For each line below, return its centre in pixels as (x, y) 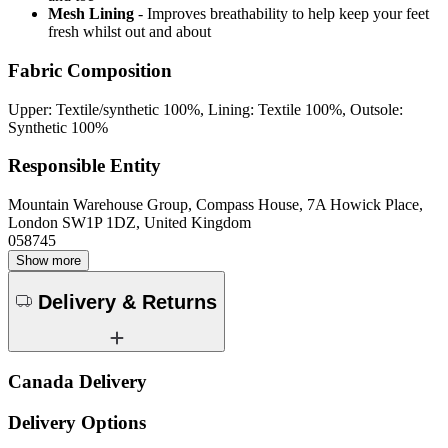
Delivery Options (77, 422)
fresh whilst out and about (129, 32)
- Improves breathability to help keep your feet (283, 14)
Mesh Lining (91, 14)
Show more (48, 261)
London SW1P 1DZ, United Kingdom (129, 223)
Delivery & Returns (127, 301)
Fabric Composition (90, 70)
